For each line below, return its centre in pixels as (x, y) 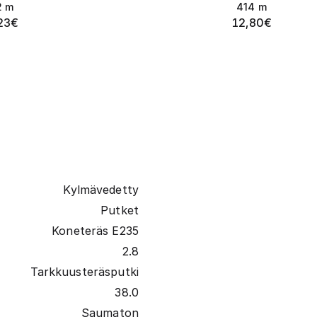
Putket (120, 211)
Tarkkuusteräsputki (84, 272)
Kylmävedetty (101, 190)
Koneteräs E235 (95, 231)
